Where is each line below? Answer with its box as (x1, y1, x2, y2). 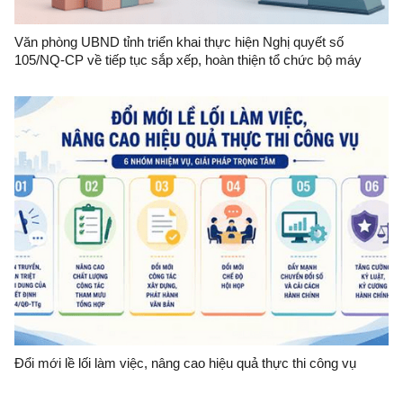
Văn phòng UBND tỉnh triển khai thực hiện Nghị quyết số (14, 33, 344, 49)
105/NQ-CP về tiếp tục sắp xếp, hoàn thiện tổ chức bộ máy (14, 51, 362, 67)
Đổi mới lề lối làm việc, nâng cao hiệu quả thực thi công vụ (14, 354, 356, 371)
